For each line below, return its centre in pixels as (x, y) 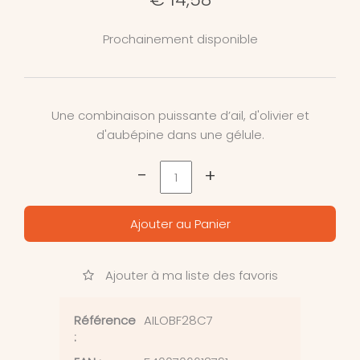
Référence (105, 321)
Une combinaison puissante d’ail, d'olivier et (180, 116)
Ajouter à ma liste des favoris (190, 276)
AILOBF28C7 (178, 321)
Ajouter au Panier (180, 224)
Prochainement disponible (180, 39)
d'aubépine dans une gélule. (180, 135)
